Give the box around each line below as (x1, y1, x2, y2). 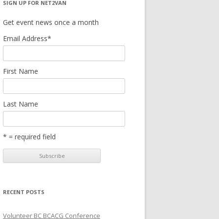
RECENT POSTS (3, 188, 44, 196)
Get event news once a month (3, 18, 99, 27)
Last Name (3, 99, 38, 109)
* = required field (3, 132, 56, 141)
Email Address (3, 34, 47, 43)
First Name (3, 66, 38, 76)
